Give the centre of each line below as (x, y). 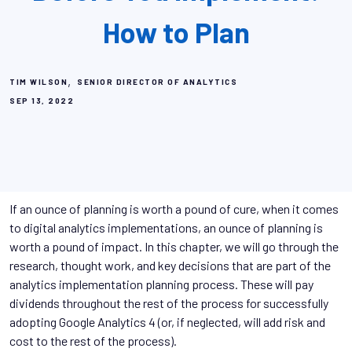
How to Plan (176, 31)
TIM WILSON (38, 81)
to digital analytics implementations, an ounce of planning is (166, 227)
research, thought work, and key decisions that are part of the (170, 265)
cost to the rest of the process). (93, 340)
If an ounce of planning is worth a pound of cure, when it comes (174, 208)
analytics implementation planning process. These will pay (161, 284)
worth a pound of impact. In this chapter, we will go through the (174, 246)
